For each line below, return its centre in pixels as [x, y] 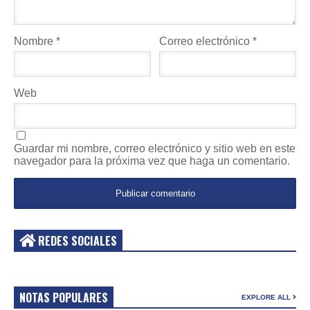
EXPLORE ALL [267, 298]
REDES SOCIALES [76, 241]
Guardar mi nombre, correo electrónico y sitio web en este [155, 149]
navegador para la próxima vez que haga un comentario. [152, 161]
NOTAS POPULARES [64, 298]
